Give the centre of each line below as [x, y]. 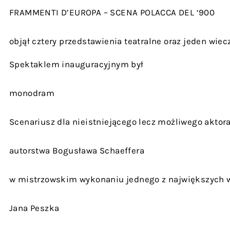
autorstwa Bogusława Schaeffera [77, 150]
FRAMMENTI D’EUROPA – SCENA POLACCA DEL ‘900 [112, 12]
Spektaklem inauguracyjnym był [76, 64]
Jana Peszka [34, 208]
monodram [32, 93]
